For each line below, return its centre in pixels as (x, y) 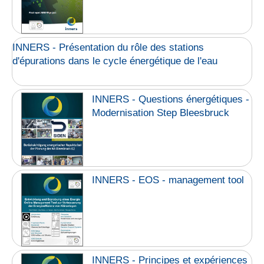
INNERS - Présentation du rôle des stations (108, 48)
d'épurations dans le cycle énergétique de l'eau (115, 61)
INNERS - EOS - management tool (168, 180)
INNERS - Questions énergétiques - (171, 100)
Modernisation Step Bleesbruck (161, 113)
